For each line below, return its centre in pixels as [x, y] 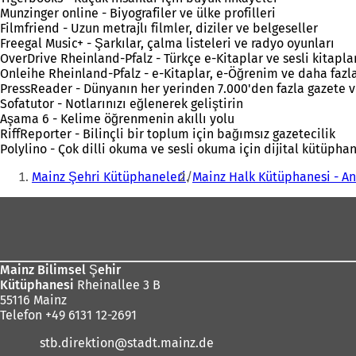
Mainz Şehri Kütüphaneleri [109, 177]
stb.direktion [77, 343]
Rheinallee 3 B [117, 285]
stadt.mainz [161, 343]
